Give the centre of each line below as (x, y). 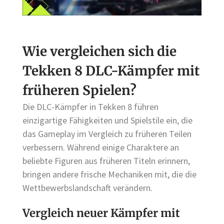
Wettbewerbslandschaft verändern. (87, 188)
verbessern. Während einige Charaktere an (101, 147)
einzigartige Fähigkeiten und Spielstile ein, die (107, 120)
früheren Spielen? (79, 90)
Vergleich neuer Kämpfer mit (101, 213)
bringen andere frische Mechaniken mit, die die (109, 174)
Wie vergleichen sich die (99, 51)
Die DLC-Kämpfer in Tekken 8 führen (90, 107)
